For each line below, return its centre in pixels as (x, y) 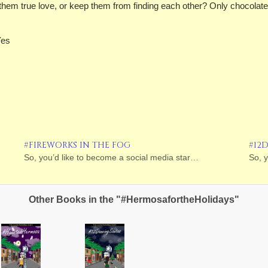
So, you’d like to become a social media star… (112, 157)
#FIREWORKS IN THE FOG (77, 145)
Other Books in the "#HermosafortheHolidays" (134, 200)
